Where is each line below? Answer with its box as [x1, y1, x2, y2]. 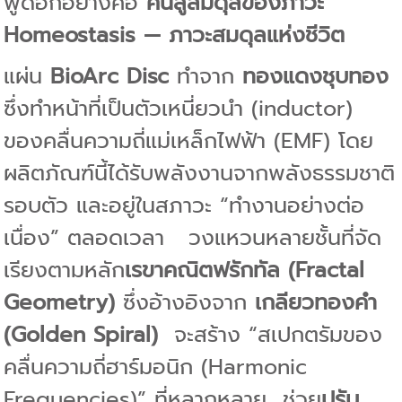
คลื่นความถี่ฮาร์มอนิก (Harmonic [4, 350, 308, 383]
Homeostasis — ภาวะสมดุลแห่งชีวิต [4, 18, 345, 51]
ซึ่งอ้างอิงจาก [115, 285, 256, 319]
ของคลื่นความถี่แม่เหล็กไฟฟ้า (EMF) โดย [4, 124, 374, 157]
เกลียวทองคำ [255, 285, 378, 319]
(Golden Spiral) [4, 318, 175, 351]
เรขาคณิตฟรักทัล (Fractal [125, 253, 365, 286]
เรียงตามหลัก [4, 253, 126, 286]
